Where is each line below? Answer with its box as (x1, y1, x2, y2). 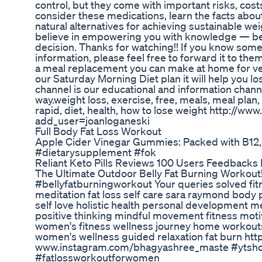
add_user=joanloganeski (35, 114, 150, 127)
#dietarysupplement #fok (35, 146, 156, 159)
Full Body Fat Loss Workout (35, 125, 161, 138)
